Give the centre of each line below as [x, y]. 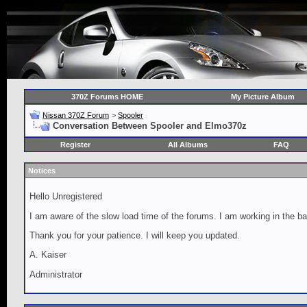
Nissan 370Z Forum [76, 115]
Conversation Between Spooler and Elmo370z [150, 126]
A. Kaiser [48, 255]
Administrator [56, 274]
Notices [42, 171]
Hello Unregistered [66, 197]
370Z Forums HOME [107, 97]
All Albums [188, 145]
